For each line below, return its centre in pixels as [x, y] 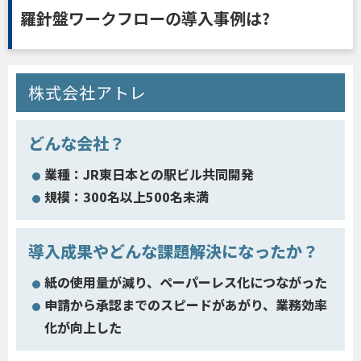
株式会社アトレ [87, 92]
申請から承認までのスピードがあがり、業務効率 [186, 304]
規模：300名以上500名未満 [127, 196]
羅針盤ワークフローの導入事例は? [145, 18]
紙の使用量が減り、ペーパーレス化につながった [186, 282]
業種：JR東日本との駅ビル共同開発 [149, 174]
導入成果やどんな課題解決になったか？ [173, 251]
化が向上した [83, 327]
